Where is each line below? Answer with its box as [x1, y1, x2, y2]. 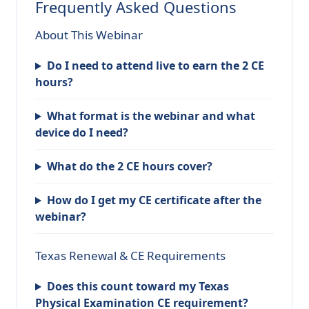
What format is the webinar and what [46, 108, 255, 124]
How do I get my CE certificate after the [46, 192, 261, 208]
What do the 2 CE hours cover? [46, 159, 212, 175]
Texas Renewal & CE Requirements [35, 248, 226, 264]
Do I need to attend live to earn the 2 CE [46, 58, 264, 74]
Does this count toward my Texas [46, 279, 229, 295]
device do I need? [35, 125, 128, 141]
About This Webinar [35, 27, 143, 43]
